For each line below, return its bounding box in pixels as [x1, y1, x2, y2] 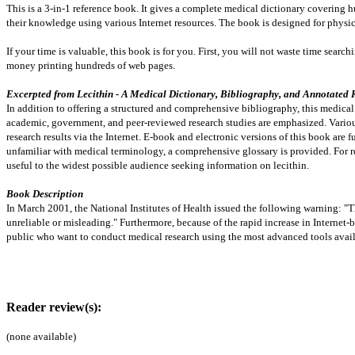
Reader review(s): [6, 300, 101, 314]
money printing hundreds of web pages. [6, 59, 175, 71]
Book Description [6, 188, 83, 200]
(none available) [6, 330, 76, 342]
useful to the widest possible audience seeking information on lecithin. [6, 159, 309, 171]
